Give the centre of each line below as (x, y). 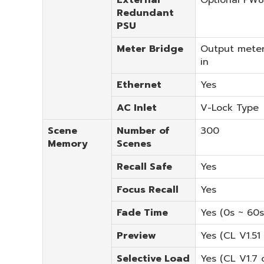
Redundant (145, 13)
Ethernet (139, 85)
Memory (68, 143)
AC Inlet (137, 108)
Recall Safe (144, 166)
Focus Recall (148, 189)
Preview (136, 235)
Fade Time (142, 212)
